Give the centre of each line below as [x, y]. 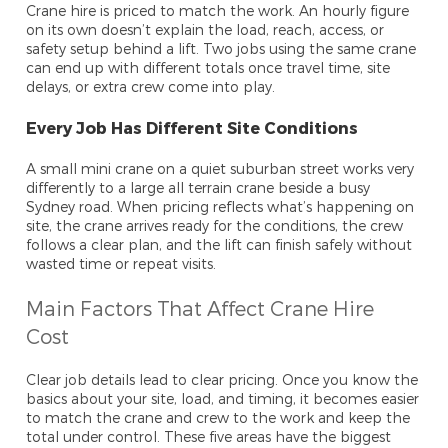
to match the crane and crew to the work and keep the [218, 418]
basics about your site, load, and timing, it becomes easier [223, 399]
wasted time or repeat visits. [121, 264]
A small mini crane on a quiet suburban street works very [220, 169]
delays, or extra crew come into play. [151, 87]
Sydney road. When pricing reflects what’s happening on [220, 207]
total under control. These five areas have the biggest [209, 437]
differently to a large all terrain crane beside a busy [198, 188]
